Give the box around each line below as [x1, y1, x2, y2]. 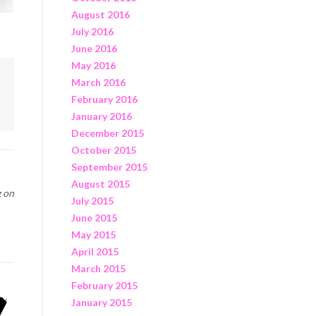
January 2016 [71, 109, 132, 122]
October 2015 [71, 143, 136, 156]
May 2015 [71, 228, 116, 241]
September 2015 [71, 160, 147, 173]
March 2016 [71, 75, 126, 88]
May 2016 [71, 59, 116, 71]
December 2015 [71, 126, 144, 139]
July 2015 [71, 194, 114, 207]
